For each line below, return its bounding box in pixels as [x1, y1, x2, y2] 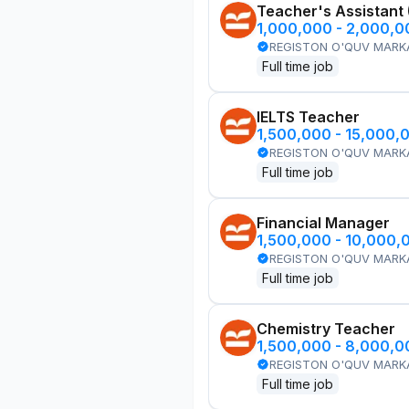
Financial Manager [257, 214, 390, 232]
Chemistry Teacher [257, 320, 395, 338]
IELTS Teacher [257, 108, 360, 126]
